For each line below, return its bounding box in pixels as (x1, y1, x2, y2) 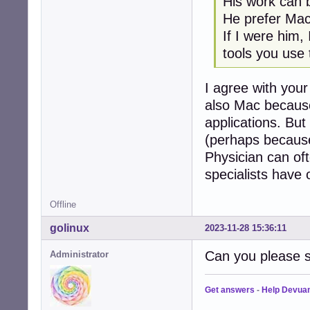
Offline (50, 199, 76, 210)
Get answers (205, 285, 255, 295)
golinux (50, 222, 89, 235)
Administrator (50, 249, 109, 260)
